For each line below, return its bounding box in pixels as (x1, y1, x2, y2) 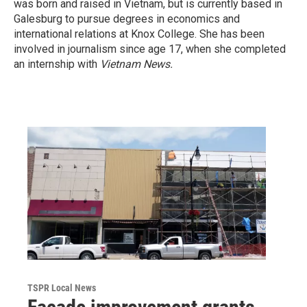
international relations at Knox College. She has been (14, 27, 265, 40)
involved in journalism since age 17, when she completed (14, 42, 286, 56)
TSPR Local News (27, 282, 96, 293)
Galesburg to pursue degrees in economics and (14, 12, 240, 25)
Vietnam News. (100, 58, 173, 71)
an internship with (14, 58, 100, 71)
